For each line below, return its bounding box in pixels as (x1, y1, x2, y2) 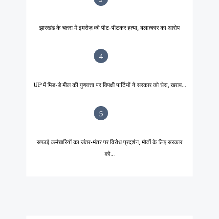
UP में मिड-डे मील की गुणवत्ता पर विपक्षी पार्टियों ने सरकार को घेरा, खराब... (33, 81, 186, 89)
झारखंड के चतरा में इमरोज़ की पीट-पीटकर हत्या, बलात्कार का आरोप (39, 23, 180, 32)
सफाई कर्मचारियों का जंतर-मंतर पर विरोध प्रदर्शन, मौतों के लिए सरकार (37, 138, 182, 146)
